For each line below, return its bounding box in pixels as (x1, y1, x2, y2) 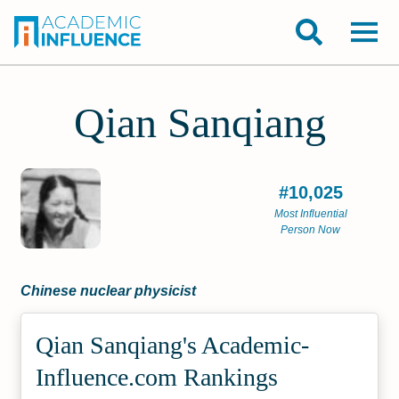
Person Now (281, 224, 341, 236)
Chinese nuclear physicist (20, 283, 197, 298)
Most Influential (273, 208, 347, 220)
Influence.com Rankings (36, 363, 279, 391)
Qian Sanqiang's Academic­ (36, 331, 310, 359)
